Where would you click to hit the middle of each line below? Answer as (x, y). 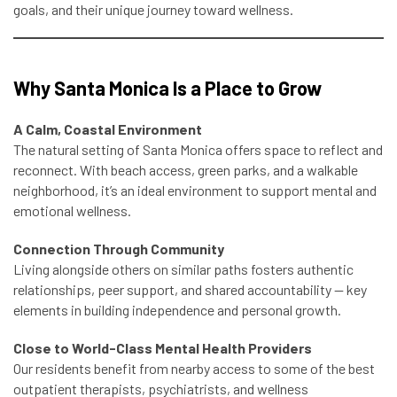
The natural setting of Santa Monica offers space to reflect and (198, 149)
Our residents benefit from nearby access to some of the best (194, 368)
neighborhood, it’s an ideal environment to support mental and (195, 190)
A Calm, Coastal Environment (108, 129)
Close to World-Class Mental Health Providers (163, 348)
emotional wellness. (72, 210)
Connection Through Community (119, 249)
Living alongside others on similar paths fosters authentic (183, 269)
